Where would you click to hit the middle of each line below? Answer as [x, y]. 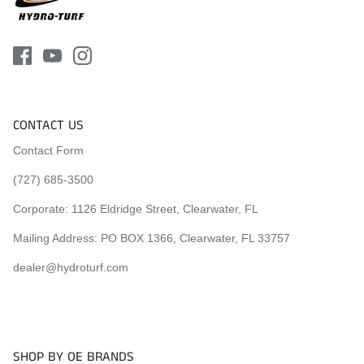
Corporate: [42, 208]
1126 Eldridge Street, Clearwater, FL [165, 208]
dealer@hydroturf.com [71, 267]
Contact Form [48, 150]
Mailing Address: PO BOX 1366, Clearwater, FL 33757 [152, 238]
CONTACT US [48, 125]
